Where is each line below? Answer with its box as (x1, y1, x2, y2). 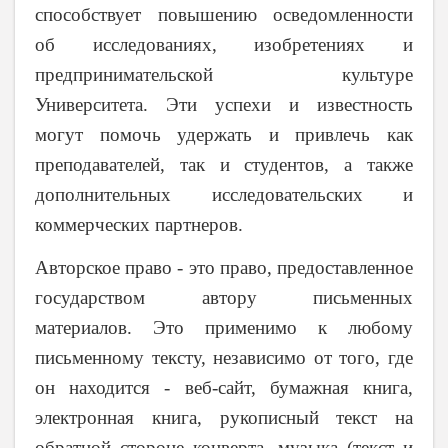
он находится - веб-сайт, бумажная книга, (35, 377, 413, 399)
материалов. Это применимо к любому (35, 317, 413, 339)
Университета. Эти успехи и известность (35, 94, 413, 116)
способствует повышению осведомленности (35, 4, 413, 26)
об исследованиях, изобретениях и (35, 34, 413, 56)
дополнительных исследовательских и (35, 184, 413, 206)
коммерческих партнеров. (35, 214, 243, 236)
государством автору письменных (35, 287, 413, 309)
